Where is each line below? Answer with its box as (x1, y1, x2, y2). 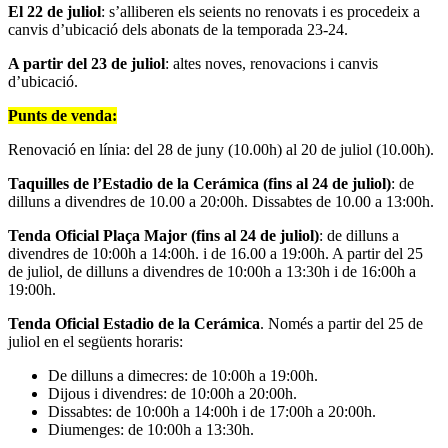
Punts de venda (8, 106, 112, 124)
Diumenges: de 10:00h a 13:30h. (48, 420, 254, 438)
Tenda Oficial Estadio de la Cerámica (8, 314, 260, 332)
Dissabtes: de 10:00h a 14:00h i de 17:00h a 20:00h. (48, 402, 376, 420)
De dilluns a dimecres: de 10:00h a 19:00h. (48, 366, 318, 384)
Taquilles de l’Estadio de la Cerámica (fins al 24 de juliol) (8, 174, 391, 192)
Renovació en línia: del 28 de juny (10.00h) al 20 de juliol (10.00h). (8, 140, 434, 158)
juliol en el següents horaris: (8, 332, 183, 350)
